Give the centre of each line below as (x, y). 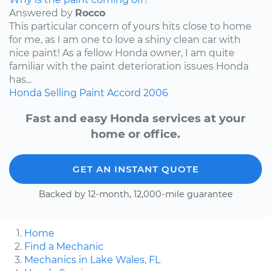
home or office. (135, 134)
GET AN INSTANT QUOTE (135, 169)
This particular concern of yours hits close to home (130, 26)
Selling (60, 93)
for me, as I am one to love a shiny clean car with (125, 39)
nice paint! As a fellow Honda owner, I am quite (122, 53)
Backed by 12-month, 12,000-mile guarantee (135, 194)
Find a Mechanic (64, 247)
